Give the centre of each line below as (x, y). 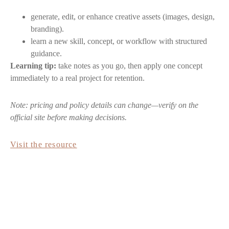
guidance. (46, 54)
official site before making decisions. (68, 118)
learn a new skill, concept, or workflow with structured (119, 41)
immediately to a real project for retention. (77, 78)
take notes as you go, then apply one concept (129, 66)
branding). (47, 29)
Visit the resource (44, 144)
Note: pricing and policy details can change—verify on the (104, 105)
